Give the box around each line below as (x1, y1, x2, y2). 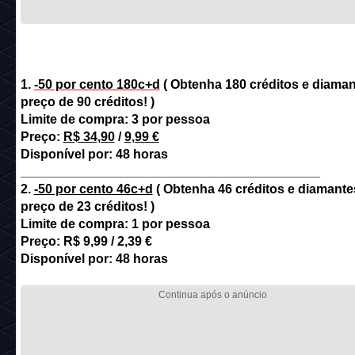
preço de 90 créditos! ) (20, 95, 155, 109)
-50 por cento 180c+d (33, 78, 160, 91)
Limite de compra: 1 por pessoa (20, 217, 210, 231)
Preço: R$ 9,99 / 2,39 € (20, 235, 152, 248)
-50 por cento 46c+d (33, 182, 153, 196)
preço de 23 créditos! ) (20, 200, 155, 213)
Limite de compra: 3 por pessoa (20, 113, 210, 126)
